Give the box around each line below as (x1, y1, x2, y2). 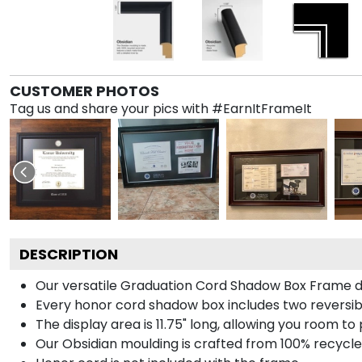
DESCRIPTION (19, 243, 118, 264)
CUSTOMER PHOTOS (10, 80, 159, 101)
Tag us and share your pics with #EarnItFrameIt (10, 99, 312, 118)
